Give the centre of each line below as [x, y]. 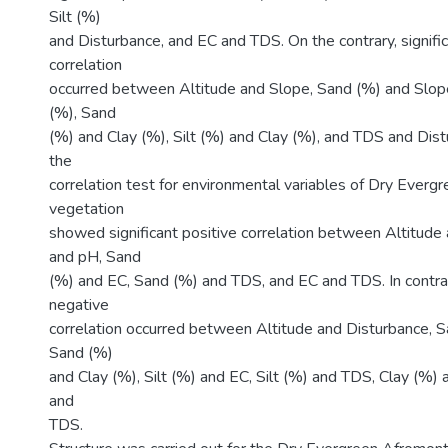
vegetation [86, 209]
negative [79, 305]
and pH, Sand [95, 257]
